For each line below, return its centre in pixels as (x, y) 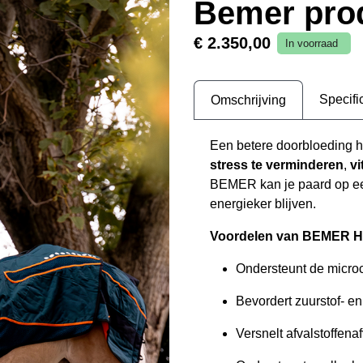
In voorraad (312, 43)
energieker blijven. (263, 203)
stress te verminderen (277, 164)
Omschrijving (248, 100)
